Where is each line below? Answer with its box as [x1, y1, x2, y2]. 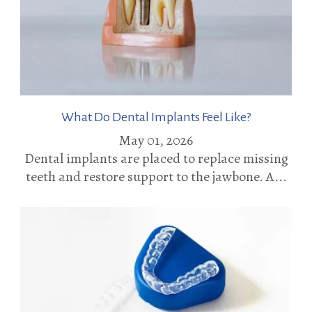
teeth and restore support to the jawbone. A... [25, 166, 287, 186]
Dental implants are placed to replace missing [24, 148, 288, 168]
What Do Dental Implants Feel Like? [61, 109, 251, 124]
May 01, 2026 [119, 130, 193, 150]
